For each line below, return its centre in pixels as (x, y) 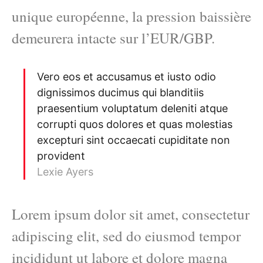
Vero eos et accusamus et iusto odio (127, 77)
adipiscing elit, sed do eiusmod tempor (126, 236)
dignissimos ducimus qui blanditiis (120, 93)
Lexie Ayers (65, 172)
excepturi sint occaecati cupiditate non (134, 140)
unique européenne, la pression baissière (131, 16)
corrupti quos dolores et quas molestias (135, 124)
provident (61, 156)
